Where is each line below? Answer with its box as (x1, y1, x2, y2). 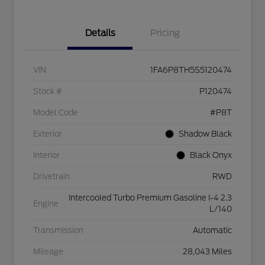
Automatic (193, 226, 232, 235)
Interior (33, 151, 60, 160)
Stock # (33, 87, 62, 96)
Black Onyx (190, 151, 232, 160)
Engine (33, 199, 59, 208)
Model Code (33, 108, 78, 118)
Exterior (33, 130, 62, 139)
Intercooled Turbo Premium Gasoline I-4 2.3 (69, 193, 232, 203)
